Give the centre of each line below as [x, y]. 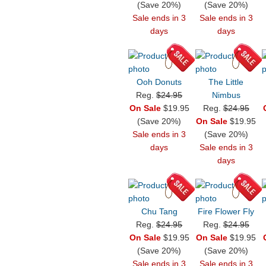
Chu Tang [159, 212]
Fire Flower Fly [226, 212]
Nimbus [226, 95]
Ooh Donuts [159, 82]
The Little [226, 82]
